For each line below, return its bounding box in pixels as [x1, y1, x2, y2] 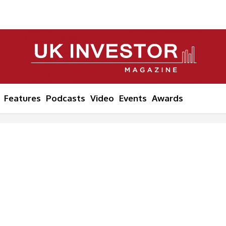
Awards [152, 93, 183, 103]
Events [119, 93, 147, 103]
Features [4, 93, 41, 103]
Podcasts [46, 93, 85, 103]
